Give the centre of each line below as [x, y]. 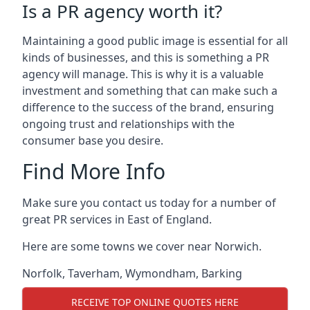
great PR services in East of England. [117, 219]
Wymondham [161, 273]
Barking [222, 273]
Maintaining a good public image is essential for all [155, 41]
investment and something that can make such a [150, 91]
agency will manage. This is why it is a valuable [143, 74]
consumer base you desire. [93, 140]
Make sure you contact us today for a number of [149, 203]
